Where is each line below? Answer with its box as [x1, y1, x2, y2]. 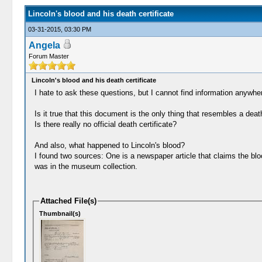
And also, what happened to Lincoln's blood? [34, 141, 185, 150]
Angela [28, 40, 60, 50]
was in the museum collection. [34, 162, 137, 171]
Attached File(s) [40, 196, 97, 205]
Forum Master [28, 53, 69, 60]
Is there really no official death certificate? [34, 120, 177, 129]
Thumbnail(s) [39, 209, 81, 217]
